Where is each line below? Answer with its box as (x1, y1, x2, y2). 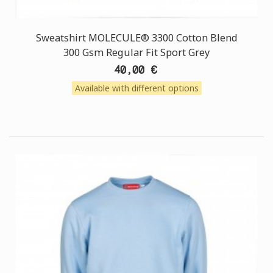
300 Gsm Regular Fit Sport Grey (63, 46, 210, 59)
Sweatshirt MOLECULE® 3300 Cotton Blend (35, 31, 238, 44)
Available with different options (74, 82, 199, 94)
